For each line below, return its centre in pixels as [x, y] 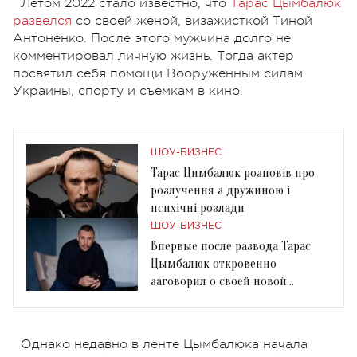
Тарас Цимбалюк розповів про [233, 173]
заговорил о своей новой [219, 281]
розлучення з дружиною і [220, 190]
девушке [174, 298]
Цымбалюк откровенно [214, 263]
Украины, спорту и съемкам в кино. [128, 90]
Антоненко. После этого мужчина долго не [152, 38]
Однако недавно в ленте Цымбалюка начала [164, 344]
